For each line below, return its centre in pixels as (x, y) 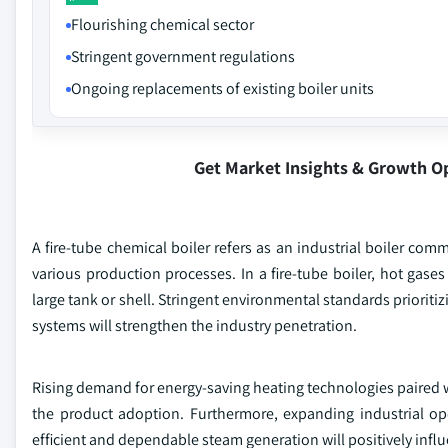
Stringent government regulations (183, 56)
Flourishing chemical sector (162, 24)
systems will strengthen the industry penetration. (194, 325)
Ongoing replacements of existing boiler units (222, 88)
